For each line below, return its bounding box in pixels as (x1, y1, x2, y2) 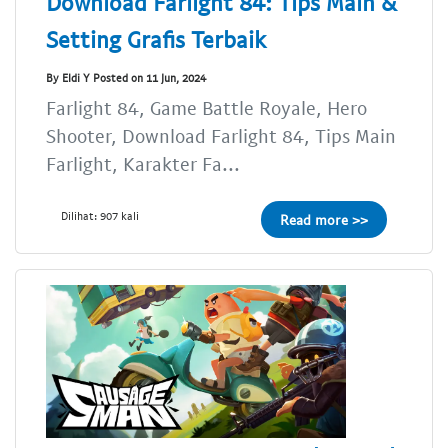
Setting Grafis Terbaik (46, 25, 266, 54)
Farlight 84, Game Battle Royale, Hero (46, 96, 367, 120)
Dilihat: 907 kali (61, 209, 139, 223)
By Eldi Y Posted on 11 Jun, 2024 (46, 70, 206, 84)
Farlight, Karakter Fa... (46, 152, 240, 176)
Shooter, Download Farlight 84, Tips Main (46, 124, 396, 148)
